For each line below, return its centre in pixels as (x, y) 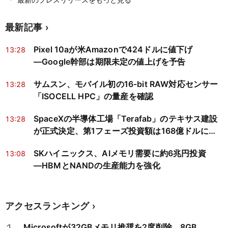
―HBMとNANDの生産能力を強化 (97, 166)
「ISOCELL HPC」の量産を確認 (94, 96)
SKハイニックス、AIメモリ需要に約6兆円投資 (120, 153)
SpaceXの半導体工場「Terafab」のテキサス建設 (126, 119)
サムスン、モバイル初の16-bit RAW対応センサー (126, 84)
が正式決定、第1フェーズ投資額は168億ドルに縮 (125, 131)
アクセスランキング (47, 206)
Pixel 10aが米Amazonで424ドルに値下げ (113, 50)
